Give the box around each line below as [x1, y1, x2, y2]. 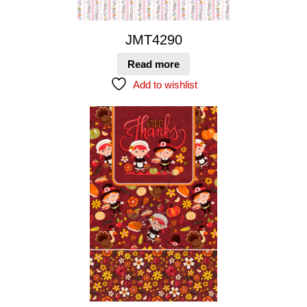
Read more [127, 58, 180, 71]
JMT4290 [125, 32, 182, 47]
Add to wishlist [132, 79, 197, 91]
